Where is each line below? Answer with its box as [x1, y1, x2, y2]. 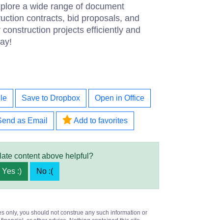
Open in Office [95, 94, 144, 102]
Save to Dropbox [22, 94, 80, 102]
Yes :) [2, 167, 22, 175]
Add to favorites [72, 116, 128, 125]
